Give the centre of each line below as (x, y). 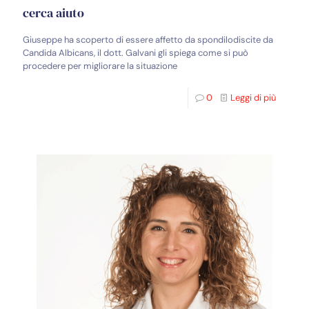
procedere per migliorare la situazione (100, 66)
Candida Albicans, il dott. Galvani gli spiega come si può (136, 53)
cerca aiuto (53, 13)
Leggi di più (253, 98)
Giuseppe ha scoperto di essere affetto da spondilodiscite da (148, 40)
